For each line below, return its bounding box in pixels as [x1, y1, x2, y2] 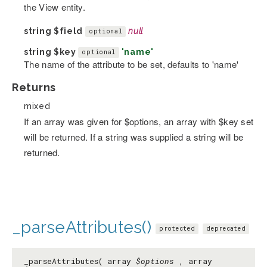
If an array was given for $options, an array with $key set [24, 114, 254, 128]
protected [159, 224, 195, 232]
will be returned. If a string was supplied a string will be [24, 130, 244, 143]
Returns [12, 80, 56, 94]
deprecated [206, 224, 246, 232]
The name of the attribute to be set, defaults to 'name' [24, 57, 239, 70]
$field [53, 26, 83, 36]
